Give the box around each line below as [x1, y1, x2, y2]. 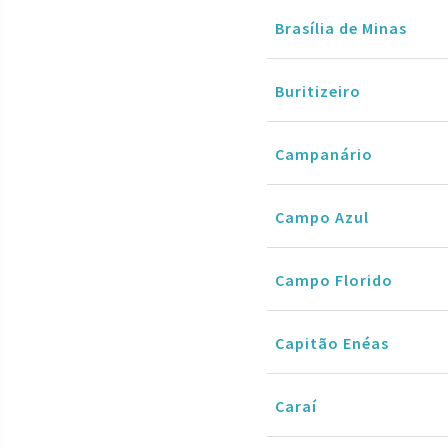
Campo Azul [275, 206, 369, 227]
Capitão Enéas [275, 332, 389, 353]
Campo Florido [275, 269, 393, 290]
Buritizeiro [275, 80, 361, 101]
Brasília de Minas [275, 17, 407, 38]
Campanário [275, 143, 373, 164]
